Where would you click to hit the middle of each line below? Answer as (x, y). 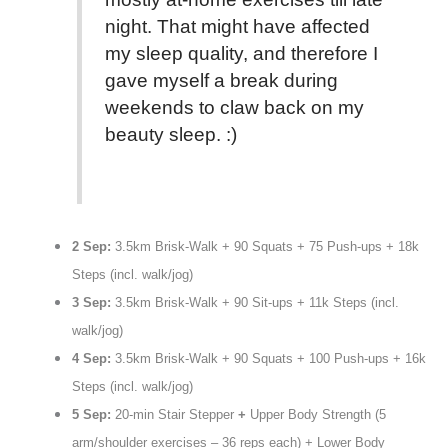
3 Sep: (93, 303)
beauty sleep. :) (170, 135)
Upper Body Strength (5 (317, 415)
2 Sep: (93, 247)
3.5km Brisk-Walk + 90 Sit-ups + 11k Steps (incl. (256, 303)
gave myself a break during (221, 81)
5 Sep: (91, 415)
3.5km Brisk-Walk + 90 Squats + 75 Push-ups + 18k (266, 247)
